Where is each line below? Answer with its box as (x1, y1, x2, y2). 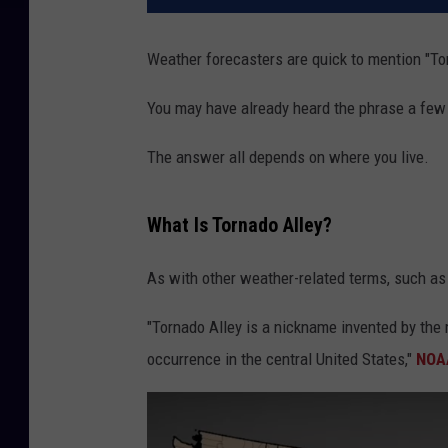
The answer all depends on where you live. (147, 147, 429, 168)
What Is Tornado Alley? (147, 213, 332, 237)
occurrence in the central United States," (147, 348, 416, 369)
